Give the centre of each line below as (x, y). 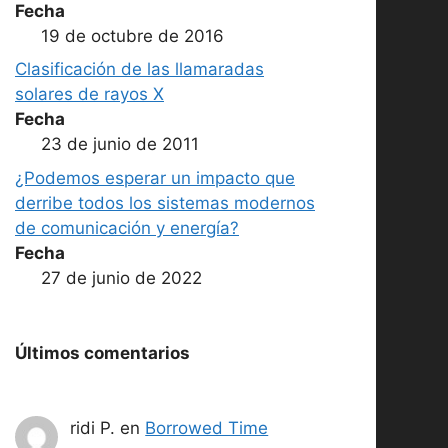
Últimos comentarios (102, 352)
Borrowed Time (207, 427)
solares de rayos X (89, 94)
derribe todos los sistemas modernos (165, 202)
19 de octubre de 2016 (132, 35)
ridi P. (93, 427)
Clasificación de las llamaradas (139, 69)
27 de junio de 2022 (121, 277)
